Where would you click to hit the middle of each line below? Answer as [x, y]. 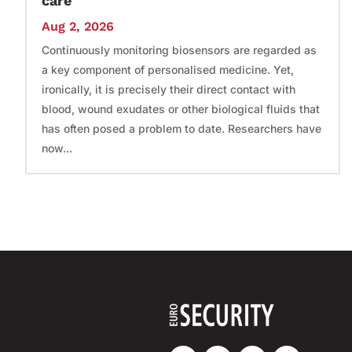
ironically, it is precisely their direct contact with [169, 89]
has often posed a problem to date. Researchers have [181, 128]
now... [57, 148]
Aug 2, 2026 [78, 26]
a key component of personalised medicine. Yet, [168, 69]
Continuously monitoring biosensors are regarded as [179, 49]
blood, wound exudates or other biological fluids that [181, 108]
